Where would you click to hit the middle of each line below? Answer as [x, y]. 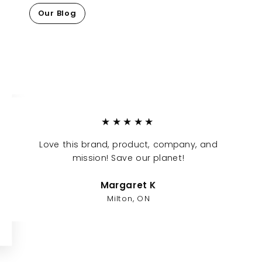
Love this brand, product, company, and [128, 144]
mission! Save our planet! [128, 158]
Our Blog [57, 13]
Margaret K [128, 186]
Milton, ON [128, 198]
